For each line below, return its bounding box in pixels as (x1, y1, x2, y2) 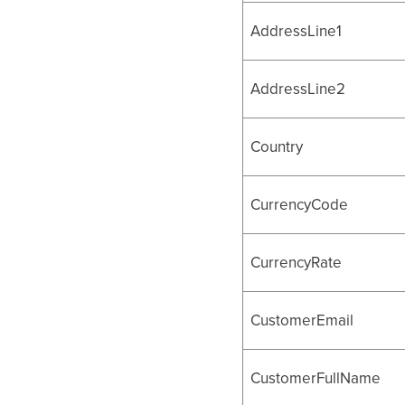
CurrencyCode (250, 193, 349, 216)
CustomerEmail (250, 309, 354, 332)
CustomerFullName (250, 367, 381, 390)
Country (250, 136, 304, 158)
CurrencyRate (250, 251, 343, 274)
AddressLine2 (250, 78, 346, 100)
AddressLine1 (250, 20, 343, 42)
